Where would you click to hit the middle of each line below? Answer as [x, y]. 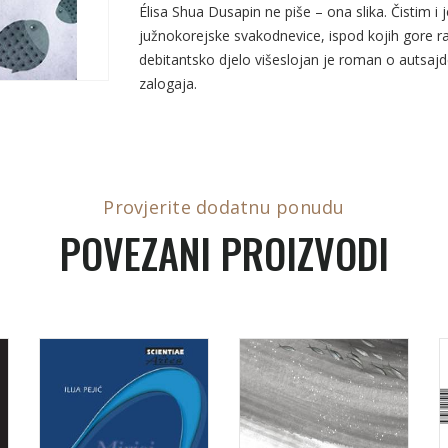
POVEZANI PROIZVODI [224, 253]
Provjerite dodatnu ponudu [224, 207]
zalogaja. [168, 83]
